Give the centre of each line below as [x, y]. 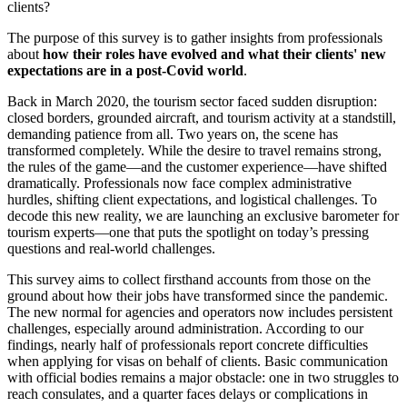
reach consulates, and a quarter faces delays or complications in [188, 394]
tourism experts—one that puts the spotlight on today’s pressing [188, 233]
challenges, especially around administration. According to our [185, 329]
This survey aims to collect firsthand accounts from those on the [189, 280]
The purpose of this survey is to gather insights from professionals [195, 38]
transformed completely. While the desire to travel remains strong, [194, 151]
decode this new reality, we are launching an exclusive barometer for [203, 216]
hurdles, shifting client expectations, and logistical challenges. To [192, 200]
